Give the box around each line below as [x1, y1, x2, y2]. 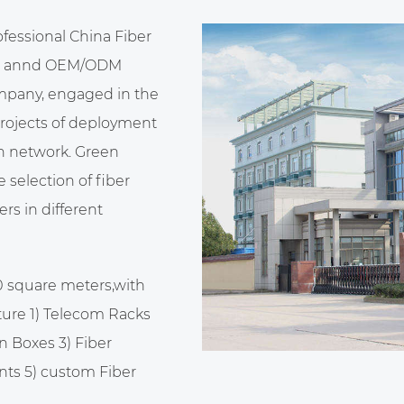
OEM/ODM [44, 57, 122, 74]
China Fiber [69, 28, 151, 45]
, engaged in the [41, 86, 159, 103]
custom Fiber [40, 363, 136, 381]
